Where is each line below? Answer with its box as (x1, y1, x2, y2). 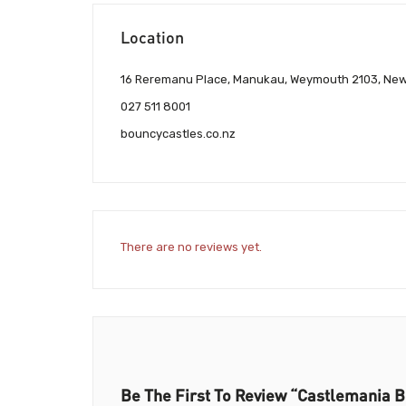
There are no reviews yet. (121, 240, 262, 255)
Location (121, 26, 184, 47)
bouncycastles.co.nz (121, 127, 236, 141)
